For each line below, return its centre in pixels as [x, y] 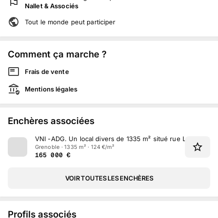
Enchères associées [51, 121]
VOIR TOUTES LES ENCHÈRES [109, 178]
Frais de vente [47, 71]
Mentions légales [51, 89]
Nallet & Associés [52, 6]
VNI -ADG [50, 139]
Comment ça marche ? [57, 54]
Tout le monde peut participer [70, 22]
